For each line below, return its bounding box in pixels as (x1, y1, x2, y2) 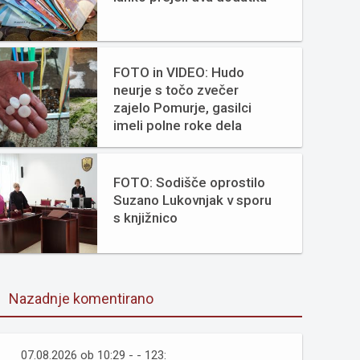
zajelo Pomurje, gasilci (113, 100, 252, 116)
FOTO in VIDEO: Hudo (113, 64, 244, 80)
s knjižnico (113, 210, 178, 226)
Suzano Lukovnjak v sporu (113, 192, 272, 208)
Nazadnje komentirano (9, 290, 153, 307)
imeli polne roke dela (113, 117, 242, 133)
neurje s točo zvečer (113, 82, 239, 98)
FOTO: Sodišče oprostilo (113, 174, 265, 190)
